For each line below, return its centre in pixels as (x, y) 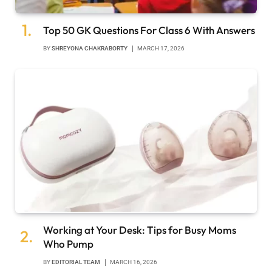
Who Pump (68, 244)
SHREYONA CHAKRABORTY (90, 49)
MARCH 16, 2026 (134, 262)
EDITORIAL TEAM (76, 262)
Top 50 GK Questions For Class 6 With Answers (149, 30)
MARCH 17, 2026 (161, 49)
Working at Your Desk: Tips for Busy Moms (140, 230)
